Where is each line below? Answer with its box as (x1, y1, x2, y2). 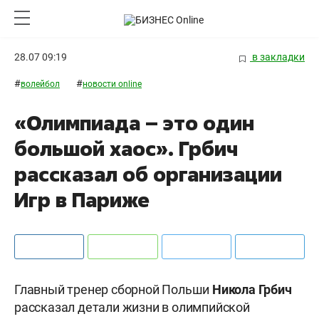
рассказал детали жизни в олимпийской (14, 300, 250, 315)
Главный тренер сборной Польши (14, 282, 212, 298)
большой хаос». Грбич (14, 135, 238, 162)
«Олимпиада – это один (14, 110, 254, 137)
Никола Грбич (212, 282, 292, 298)
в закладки (250, 51, 305, 63)
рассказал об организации (14, 161, 282, 188)
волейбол (21, 79, 60, 90)
